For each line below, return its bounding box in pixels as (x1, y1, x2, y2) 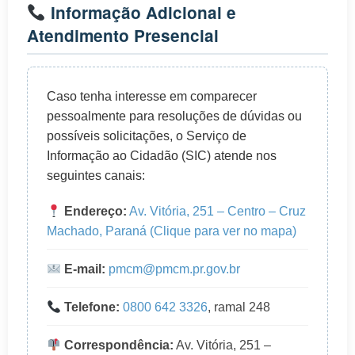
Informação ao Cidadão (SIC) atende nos (47, 149, 277, 163)
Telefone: (61, 300, 120, 315)
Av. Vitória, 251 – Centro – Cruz (129, 204, 307, 219)
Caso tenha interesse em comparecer (47, 90, 257, 104)
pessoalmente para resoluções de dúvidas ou (47, 109, 302, 124)
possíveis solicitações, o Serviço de (47, 129, 246, 143)
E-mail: (61, 262, 106, 277)
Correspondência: (61, 338, 174, 353)
